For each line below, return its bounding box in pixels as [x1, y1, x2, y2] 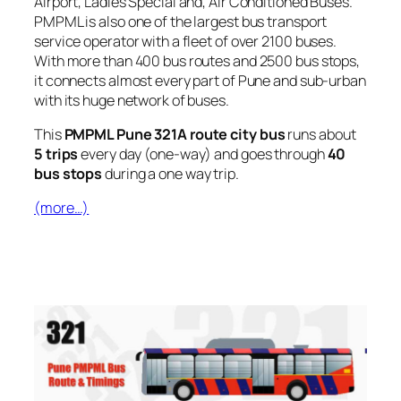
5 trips [34, 144, 79, 165]
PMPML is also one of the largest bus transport [34, 11, 328, 31]
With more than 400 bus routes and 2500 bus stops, [34, 50, 361, 71]
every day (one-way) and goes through [78, 144, 328, 165]
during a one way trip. [102, 164, 239, 184]
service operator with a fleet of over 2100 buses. [34, 30, 337, 51]
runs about [285, 124, 356, 145]
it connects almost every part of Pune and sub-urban [34, 70, 366, 90]
